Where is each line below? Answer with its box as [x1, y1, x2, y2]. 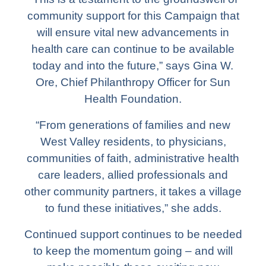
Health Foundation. [84, 92, 182, 105]
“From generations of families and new [36, 118, 230, 131]
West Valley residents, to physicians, [40, 135, 226, 148]
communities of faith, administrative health [27, 151, 239, 164]
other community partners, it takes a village [24, 185, 242, 198]
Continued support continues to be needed [24, 227, 242, 240]
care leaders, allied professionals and [38, 168, 228, 181]
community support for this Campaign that [27, 9, 239, 22]
